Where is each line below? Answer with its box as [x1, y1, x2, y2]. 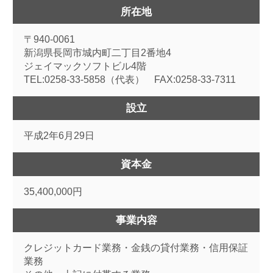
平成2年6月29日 [23, 130, 94, 141]
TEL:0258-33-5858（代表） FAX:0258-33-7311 [23, 74, 236, 85]
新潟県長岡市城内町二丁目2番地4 [23, 48, 171, 58]
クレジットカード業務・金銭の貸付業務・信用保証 [23, 243, 248, 253]
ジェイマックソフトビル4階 [23, 61, 146, 72]
